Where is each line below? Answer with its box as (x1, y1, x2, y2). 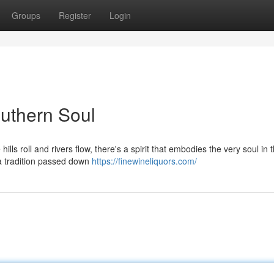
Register (59, 9, 91, 21)
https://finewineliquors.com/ (92, 155, 197, 167)
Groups (12, 9, 40, 21)
